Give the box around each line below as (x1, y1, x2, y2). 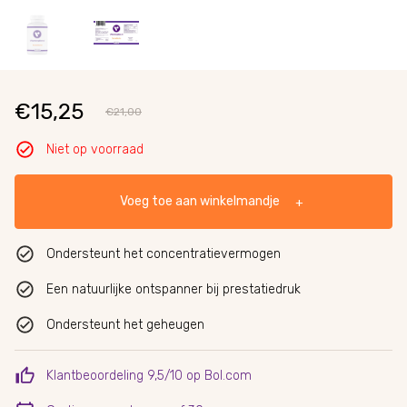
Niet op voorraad (46, 141, 144, 157)
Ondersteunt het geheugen (46, 316, 204, 333)
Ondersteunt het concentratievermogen (46, 245, 281, 262)
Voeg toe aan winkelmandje (119, 194, 280, 209)
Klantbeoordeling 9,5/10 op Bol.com (46, 367, 252, 383)
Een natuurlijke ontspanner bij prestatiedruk (46, 281, 301, 297)
